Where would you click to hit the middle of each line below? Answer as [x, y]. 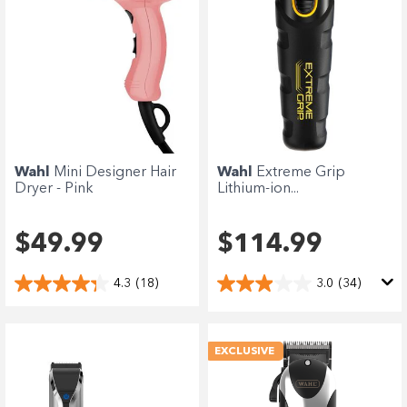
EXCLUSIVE [244, 352]
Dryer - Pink [54, 189]
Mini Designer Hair [115, 173]
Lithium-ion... [258, 189]
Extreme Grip [301, 173]
